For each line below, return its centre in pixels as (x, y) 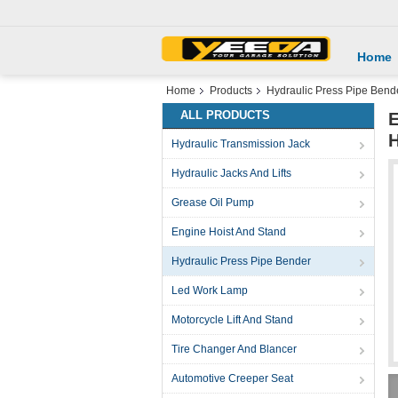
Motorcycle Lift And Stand (232, 320)
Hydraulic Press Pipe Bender (241, 261)
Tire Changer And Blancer (234, 349)
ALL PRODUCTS (225, 115)
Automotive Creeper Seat (232, 378)
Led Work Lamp (210, 291)
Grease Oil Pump (213, 203)
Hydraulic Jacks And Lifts (231, 173)
